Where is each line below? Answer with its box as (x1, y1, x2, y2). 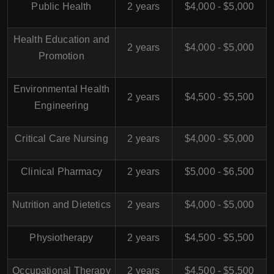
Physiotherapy (29, 232, 94, 243)
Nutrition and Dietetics (12, 199, 111, 210)
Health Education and (13, 34, 110, 45)
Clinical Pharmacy (21, 166, 102, 177)
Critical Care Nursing (15, 133, 108, 144)
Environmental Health (13, 83, 110, 94)
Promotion (39, 50, 84, 61)
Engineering (34, 100, 89, 111)
